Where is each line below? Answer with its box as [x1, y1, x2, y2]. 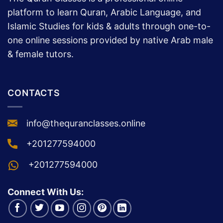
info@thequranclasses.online [26, 117, 145, 128]
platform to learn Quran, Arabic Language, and [7, 6, 201, 17]
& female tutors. [7, 48, 74, 59]
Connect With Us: [7, 187, 84, 198]
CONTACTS [7, 87, 61, 98]
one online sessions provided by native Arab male [7, 34, 213, 45]
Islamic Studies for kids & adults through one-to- [7, 20, 211, 31]
